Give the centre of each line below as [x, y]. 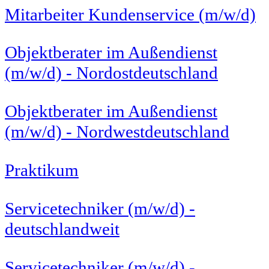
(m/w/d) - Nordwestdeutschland [117, 132]
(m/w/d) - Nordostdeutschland [111, 73]
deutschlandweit [62, 229]
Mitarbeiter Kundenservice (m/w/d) [130, 14]
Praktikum [42, 170]
